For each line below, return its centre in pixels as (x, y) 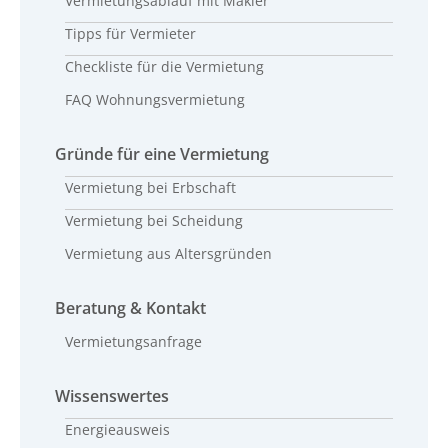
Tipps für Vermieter (130, 33)
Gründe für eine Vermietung (162, 153)
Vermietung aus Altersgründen (168, 253)
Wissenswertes (112, 395)
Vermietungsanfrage (133, 341)
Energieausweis (117, 429)
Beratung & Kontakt (130, 307)
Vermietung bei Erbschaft (150, 187)
